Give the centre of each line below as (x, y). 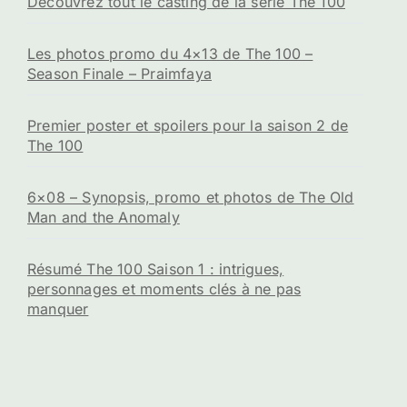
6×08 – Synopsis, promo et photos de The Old (191, 197)
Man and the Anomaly (104, 217)
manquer (58, 308)
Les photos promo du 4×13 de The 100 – (170, 53)
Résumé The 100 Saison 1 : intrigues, (156, 268)
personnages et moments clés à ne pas (164, 288)
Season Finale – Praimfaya (119, 73)
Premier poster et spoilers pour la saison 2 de (188, 125)
